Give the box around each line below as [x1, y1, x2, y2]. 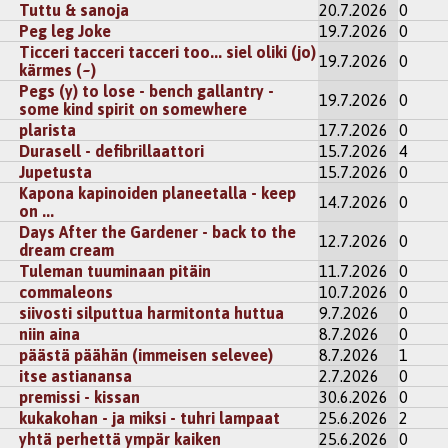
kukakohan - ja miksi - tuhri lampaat [19, 409, 281, 428]
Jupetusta [19, 163, 93, 182]
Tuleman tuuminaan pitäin [19, 262, 212, 281]
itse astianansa [19, 367, 133, 386]
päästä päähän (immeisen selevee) [19, 346, 274, 365]
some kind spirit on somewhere [19, 100, 248, 119]
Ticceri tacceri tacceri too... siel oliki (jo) [19, 43, 317, 62]
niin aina [19, 325, 81, 344]
